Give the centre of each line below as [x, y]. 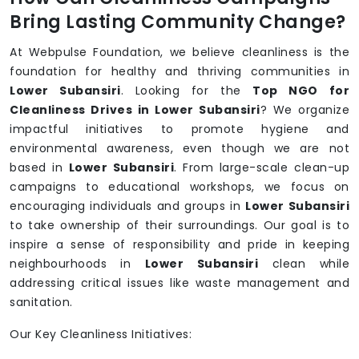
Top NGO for [301, 91]
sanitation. [41, 303]
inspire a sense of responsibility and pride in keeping [179, 245]
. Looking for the [187, 91]
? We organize [305, 110]
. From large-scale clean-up [262, 168]
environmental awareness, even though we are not [179, 149]
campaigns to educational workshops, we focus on [179, 187]
